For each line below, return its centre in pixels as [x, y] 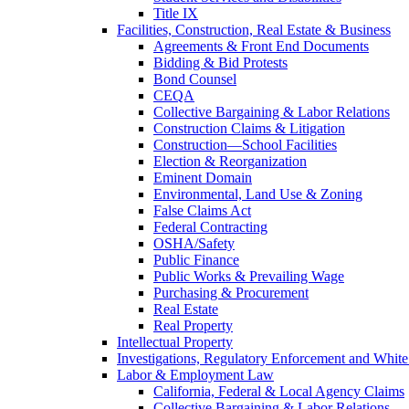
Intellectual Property [175, 341]
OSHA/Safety [194, 243]
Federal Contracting [210, 226]
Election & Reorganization [230, 161]
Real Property [193, 325]
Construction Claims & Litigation [249, 128]
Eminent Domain [203, 177]
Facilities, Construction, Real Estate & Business [254, 29]
